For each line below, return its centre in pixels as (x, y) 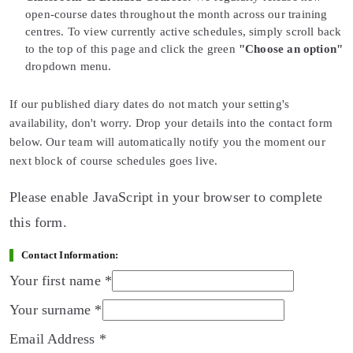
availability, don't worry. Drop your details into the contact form (171, 123)
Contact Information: (70, 255)
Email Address (54, 338)
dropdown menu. (69, 66)
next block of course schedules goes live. (114, 160)
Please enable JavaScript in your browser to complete (166, 197)
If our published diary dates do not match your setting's (150, 104)
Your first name (57, 280)
